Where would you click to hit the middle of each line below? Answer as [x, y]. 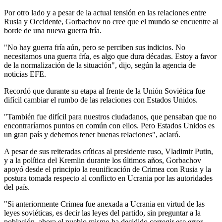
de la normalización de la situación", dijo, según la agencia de [100, 65]
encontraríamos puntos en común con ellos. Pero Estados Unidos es [109, 125]
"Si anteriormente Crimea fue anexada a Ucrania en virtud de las [104, 204]
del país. [17, 187]
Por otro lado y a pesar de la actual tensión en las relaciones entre [105, 12]
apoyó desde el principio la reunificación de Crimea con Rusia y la [108, 169]
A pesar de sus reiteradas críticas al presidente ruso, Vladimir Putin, [109, 151]
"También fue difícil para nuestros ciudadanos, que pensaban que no [110, 116]
